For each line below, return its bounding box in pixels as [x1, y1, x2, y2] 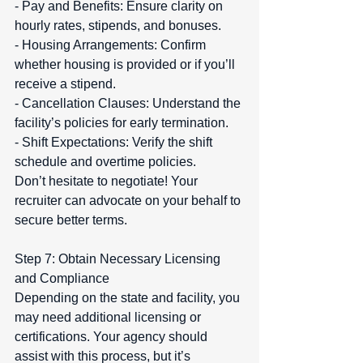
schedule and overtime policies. [15, 155, 203, 169]
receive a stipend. [15, 77, 122, 92]
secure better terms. [15, 213, 127, 228]
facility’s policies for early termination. [15, 116, 235, 130]
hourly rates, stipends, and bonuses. [15, 19, 228, 33]
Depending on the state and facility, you [15, 291, 243, 305]
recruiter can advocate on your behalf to [15, 194, 244, 208]
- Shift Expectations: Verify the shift [15, 135, 216, 150]
